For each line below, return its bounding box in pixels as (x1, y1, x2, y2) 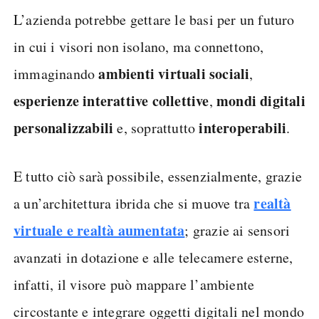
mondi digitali (216, 90, 305, 111)
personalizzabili (14, 117, 114, 138)
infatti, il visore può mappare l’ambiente (14, 275, 255, 294)
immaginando (14, 64, 99, 83)
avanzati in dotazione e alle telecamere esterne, (14, 248, 293, 267)
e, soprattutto (113, 118, 199, 137)
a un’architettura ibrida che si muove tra (14, 194, 254, 213)
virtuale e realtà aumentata (14, 220, 185, 241)
